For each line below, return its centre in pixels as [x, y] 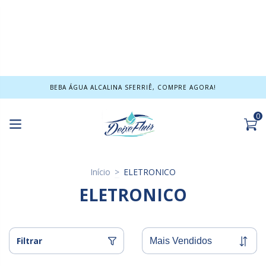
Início [100, 172]
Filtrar [29, 241]
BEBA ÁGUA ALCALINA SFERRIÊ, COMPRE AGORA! [133, 87]
